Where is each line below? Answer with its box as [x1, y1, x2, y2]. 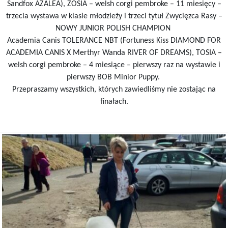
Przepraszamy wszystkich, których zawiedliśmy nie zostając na [12, 85, 216, 94]
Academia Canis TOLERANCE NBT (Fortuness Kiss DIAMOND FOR [7, 36, 221, 45]
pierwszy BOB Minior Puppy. [66, 73, 162, 81]
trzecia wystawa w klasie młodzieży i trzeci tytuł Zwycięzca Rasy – [6, 12, 222, 20]
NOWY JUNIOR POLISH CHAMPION [55, 24, 173, 33]
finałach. [100, 97, 128, 106]
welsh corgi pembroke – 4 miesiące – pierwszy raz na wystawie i [8, 61, 220, 69]
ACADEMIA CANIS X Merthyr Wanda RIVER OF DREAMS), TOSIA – [6, 48, 222, 57]
